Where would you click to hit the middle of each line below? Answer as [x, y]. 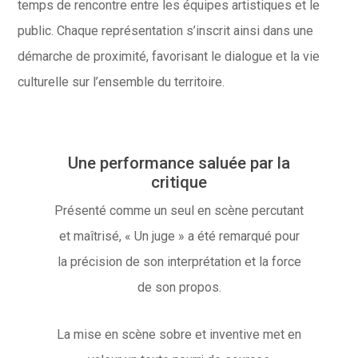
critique [179, 182]
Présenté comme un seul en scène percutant [179, 210]
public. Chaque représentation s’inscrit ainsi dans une [165, 30]
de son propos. [179, 287]
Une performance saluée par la [179, 163]
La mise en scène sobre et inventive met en [179, 334]
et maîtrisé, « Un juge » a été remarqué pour [179, 236]
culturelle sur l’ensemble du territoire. [121, 82]
